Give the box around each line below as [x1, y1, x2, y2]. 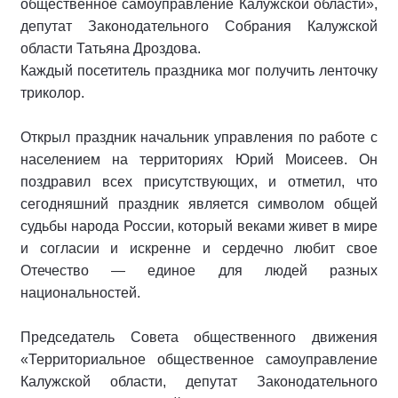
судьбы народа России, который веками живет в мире [20, 219, 378, 234]
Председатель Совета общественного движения [20, 330, 378, 345]
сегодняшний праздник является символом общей [20, 196, 378, 211]
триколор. [20, 85, 84, 100]
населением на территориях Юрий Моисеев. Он [20, 152, 378, 167]
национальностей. [20, 285, 140, 300]
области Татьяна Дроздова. [20, 41, 201, 56]
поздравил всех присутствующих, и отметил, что [20, 174, 378, 189]
